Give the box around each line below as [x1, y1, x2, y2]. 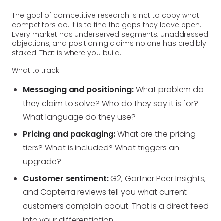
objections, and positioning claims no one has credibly [12, 38, 206, 48]
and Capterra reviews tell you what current [23, 186, 187, 198]
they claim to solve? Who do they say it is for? [23, 97, 199, 109]
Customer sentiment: [23, 172, 109, 184]
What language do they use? [23, 111, 136, 123]
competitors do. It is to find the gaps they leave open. [12, 19, 201, 30]
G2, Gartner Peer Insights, [109, 172, 206, 184]
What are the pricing [115, 128, 196, 140]
